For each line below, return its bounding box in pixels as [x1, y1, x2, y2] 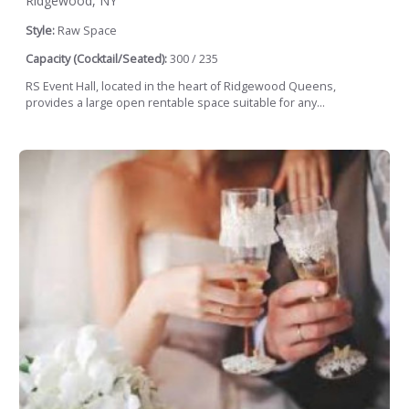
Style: [26, 23, 58, 39]
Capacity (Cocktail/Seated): [26, 50, 167, 67]
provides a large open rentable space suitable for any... [26, 95, 325, 111]
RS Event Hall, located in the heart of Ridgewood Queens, [26, 79, 336, 95]
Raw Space [58, 23, 117, 39]
